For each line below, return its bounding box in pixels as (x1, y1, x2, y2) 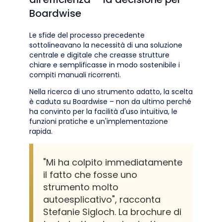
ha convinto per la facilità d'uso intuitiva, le (29, 106, 177, 116)
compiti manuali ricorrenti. (29, 69, 121, 80)
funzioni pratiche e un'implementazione (29, 116, 168, 126)
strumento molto (43, 180, 118, 193)
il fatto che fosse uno (43, 168, 137, 181)
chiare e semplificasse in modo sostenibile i (29, 59, 180, 70)
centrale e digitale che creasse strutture (29, 50, 169, 60)
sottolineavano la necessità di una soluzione (29, 40, 182, 50)
